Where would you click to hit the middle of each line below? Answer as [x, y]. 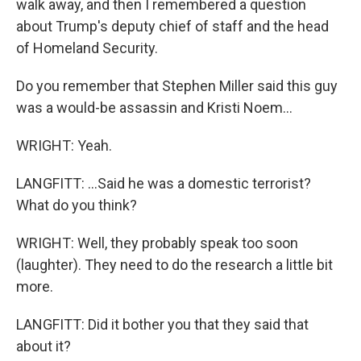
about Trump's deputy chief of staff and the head [172, 26]
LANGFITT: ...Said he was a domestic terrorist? [164, 183]
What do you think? [77, 205]
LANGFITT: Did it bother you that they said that [162, 324]
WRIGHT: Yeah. [64, 145]
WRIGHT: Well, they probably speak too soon [157, 243]
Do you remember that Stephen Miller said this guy [177, 86]
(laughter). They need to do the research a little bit [174, 265]
